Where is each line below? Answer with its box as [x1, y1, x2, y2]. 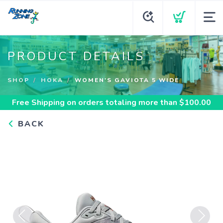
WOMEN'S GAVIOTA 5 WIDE [75, 76, 179, 84]
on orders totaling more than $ [65, 97, 184, 108]
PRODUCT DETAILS [7, 48, 145, 64]
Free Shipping [12, 97, 65, 108]
